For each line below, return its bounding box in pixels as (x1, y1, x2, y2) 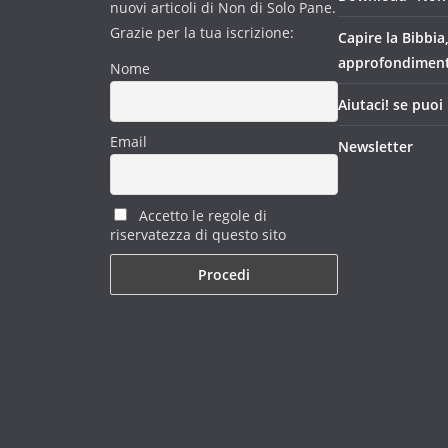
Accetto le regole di (135, 206, 267, 226)
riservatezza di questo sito (110, 225, 286, 245)
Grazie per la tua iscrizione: (110, 22, 294, 42)
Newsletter (338, 136, 413, 156)
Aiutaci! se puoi (338, 94, 443, 114)
